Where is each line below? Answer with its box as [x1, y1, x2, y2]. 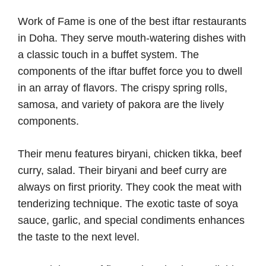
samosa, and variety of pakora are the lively [18, 99, 224, 111]
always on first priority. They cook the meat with [18, 181, 242, 194]
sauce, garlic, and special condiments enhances [18, 214, 245, 227]
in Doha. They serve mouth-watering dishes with [18, 32, 246, 45]
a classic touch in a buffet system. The [18, 49, 199, 61]
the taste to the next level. [18, 231, 140, 243]
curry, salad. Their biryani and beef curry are [18, 164, 227, 177]
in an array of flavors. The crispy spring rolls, [18, 82, 227, 94]
